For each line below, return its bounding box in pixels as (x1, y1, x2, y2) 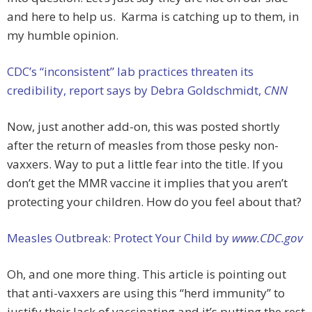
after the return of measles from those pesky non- (7, 137, 279, 154)
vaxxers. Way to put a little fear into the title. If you (7, 156, 283, 173)
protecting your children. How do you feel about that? (7, 194, 302, 210)
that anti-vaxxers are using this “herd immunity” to (7, 285, 285, 302)
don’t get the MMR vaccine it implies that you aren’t (7, 175, 288, 192)
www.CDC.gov (232, 230, 303, 247)
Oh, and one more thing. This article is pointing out (7, 266, 286, 283)
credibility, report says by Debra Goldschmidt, (7, 82, 264, 99)
